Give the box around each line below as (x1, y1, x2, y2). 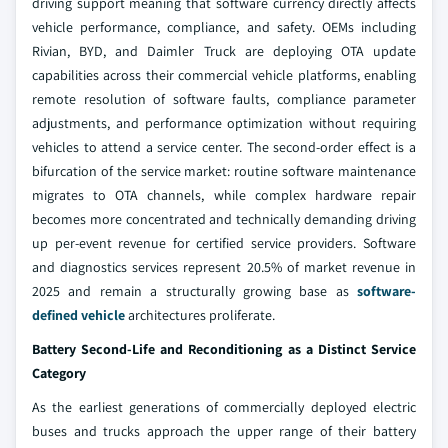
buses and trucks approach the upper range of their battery (32, 422, 416, 440)
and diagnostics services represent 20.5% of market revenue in (32, 258, 416, 276)
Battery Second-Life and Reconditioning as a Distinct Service (32, 340, 416, 358)
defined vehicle (32, 306, 125, 324)
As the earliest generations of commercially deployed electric (32, 398, 416, 416)
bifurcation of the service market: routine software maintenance (32, 162, 416, 180)
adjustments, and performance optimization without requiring (32, 114, 416, 132)
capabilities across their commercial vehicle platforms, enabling (32, 66, 416, 84)
